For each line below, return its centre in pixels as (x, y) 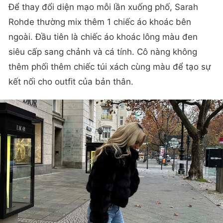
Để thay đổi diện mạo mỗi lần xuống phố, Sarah (103, 7)
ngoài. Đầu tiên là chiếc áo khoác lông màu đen (103, 37)
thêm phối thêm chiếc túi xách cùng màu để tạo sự (110, 66)
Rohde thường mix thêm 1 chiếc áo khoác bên (100, 22)
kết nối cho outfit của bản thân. (71, 81)
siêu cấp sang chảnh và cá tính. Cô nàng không (103, 52)
